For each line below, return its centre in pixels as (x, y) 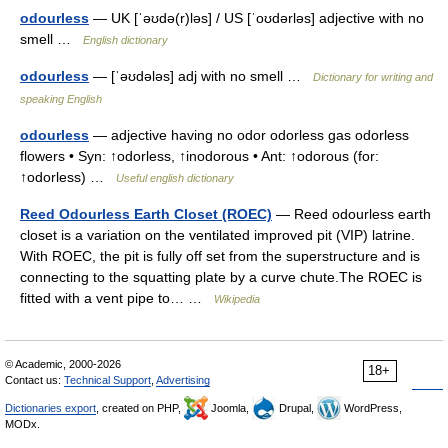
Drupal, (296, 408)
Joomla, (230, 408)
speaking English (61, 99)
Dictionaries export (50, 408)
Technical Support (107, 380)
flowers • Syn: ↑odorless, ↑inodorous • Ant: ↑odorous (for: (199, 156)
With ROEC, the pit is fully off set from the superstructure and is (220, 256)
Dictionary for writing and (373, 77)
